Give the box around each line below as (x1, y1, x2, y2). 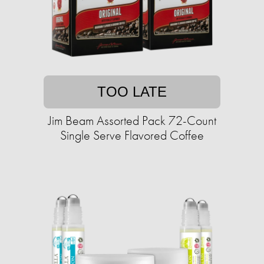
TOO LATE (97, 84, 167, 100)
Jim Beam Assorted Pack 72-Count (48, 112, 216, 129)
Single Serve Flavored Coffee (60, 127, 204, 144)
